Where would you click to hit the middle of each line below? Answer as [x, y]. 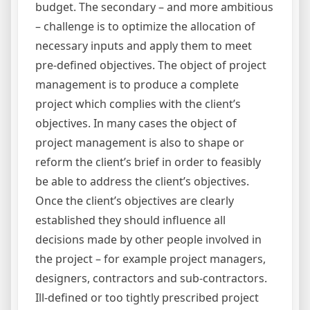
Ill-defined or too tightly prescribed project [147, 297]
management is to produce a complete [137, 84]
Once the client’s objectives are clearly [135, 200]
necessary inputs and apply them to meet [144, 45]
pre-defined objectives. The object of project [151, 65]
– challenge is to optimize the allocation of [145, 26]
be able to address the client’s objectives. [142, 181]
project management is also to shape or [140, 142]
